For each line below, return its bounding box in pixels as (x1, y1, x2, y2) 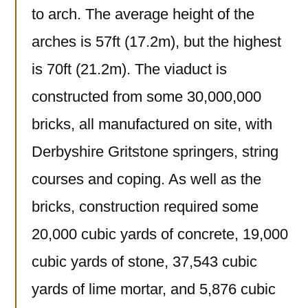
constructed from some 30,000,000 (32, 88, 261, 106)
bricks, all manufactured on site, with (32, 115, 272, 133)
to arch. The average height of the (32, 5, 254, 23)
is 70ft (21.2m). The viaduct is (32, 60, 227, 78)
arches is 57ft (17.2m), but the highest (32, 33, 281, 51)
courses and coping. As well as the (32, 170, 261, 188)
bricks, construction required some (32, 198, 258, 216)
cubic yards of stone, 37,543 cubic (32, 253, 257, 271)
